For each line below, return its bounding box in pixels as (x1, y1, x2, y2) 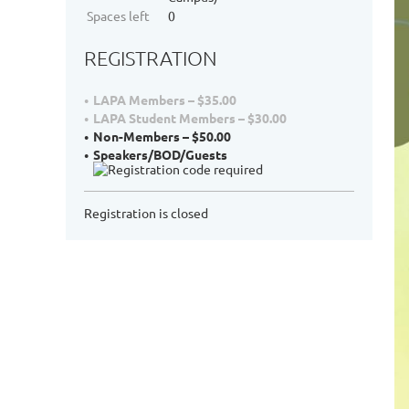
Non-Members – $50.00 (93, 128, 231, 145)
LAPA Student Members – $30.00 (93, 110, 287, 127)
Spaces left (87, 7, 150, 24)
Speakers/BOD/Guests (93, 146, 227, 163)
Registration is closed (84, 204, 208, 222)
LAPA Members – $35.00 (93, 91, 236, 109)
